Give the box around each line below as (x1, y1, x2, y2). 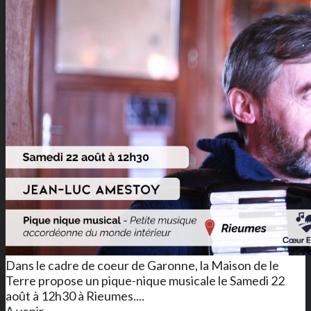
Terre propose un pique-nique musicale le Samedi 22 (6, 273, 285, 289)
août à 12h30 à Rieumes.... (6, 288, 144, 304)
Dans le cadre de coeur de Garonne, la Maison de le (6, 258, 279, 274)
